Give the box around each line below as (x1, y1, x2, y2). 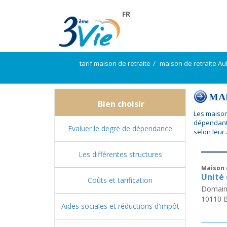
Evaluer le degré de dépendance (68, 124, 172, 133)
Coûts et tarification (88, 175, 153, 185)
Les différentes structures (78, 149, 162, 159)
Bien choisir (96, 98, 144, 109)
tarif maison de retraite (80, 59, 150, 68)
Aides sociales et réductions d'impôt (61, 201, 179, 211)
